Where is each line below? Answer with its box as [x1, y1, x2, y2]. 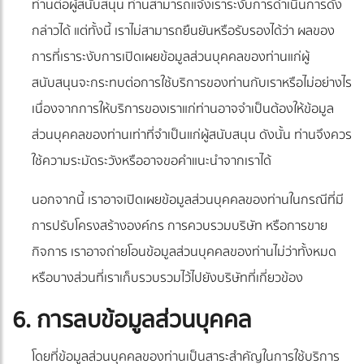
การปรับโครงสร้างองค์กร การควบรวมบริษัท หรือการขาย [32, 215, 327, 237]
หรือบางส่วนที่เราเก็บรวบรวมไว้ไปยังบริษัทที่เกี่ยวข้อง [32, 267, 303, 289]
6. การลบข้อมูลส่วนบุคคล [12, 301, 252, 340]
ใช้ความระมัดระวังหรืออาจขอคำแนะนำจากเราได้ [32, 150, 271, 172]
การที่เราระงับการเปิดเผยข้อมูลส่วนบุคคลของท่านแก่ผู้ [32, 46, 310, 68]
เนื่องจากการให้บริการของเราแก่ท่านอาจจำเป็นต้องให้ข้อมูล [32, 98, 334, 120]
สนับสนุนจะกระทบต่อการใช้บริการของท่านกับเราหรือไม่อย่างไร [32, 72, 352, 94]
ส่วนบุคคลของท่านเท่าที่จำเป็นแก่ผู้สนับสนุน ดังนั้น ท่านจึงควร [32, 124, 352, 146]
